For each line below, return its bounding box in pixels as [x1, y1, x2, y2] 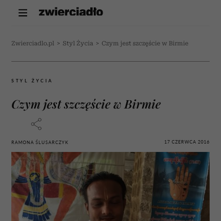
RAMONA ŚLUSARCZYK [11, 140, 69, 145]
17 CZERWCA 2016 [164, 139, 210, 145]
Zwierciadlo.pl [11, 40, 54, 47]
